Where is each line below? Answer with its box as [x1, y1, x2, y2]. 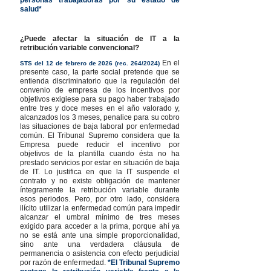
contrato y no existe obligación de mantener [20, 176, 180, 185]
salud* [20, 4, 42, 13]
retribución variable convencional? [20, 43, 139, 52]
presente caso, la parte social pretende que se [20, 67, 180, 76]
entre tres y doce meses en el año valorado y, [20, 103, 180, 113]
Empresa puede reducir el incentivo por [20, 140, 180, 149]
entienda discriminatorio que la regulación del [20, 76, 180, 85]
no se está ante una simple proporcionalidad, [20, 230, 180, 240]
